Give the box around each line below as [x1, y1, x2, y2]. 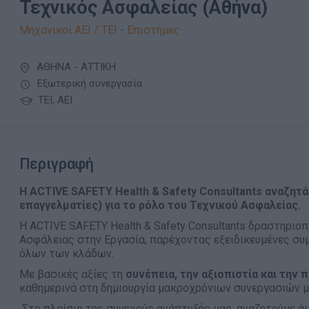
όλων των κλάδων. [19, 247, 114, 260]
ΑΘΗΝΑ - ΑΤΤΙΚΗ [33, 61, 116, 73]
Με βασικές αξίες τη [19, 268, 126, 281]
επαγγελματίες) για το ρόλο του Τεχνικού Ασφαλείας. [19, 199, 301, 212]
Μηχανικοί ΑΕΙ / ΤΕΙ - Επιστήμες [19, 23, 180, 37]
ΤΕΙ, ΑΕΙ [34, 94, 72, 106]
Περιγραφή [19, 155, 94, 172]
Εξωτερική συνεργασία [34, 77, 142, 90]
